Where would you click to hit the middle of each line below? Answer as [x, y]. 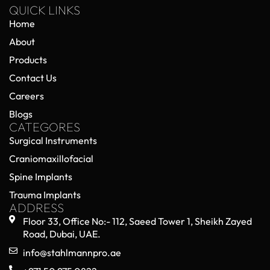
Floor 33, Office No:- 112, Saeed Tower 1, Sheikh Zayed [137, 221]
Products [28, 60]
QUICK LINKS [45, 10]
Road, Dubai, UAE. [61, 234]
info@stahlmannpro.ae [72, 253]
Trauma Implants [45, 195]
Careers [27, 96]
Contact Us [33, 78]
